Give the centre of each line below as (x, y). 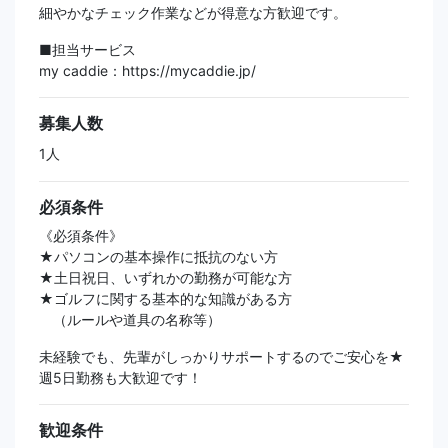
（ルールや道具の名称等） (130, 320)
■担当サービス (87, 50)
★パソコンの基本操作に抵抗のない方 (158, 257)
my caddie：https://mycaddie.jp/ (147, 71)
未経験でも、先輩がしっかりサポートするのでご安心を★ (221, 357)
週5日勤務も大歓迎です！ (120, 378)
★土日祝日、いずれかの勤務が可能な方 (165, 278)
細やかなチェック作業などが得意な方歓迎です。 (193, 13)
